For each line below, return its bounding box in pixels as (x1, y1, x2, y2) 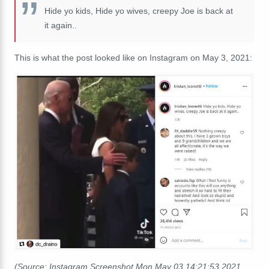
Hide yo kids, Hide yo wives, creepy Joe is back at (44, 5, 233, 16)
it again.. (44, 20, 77, 30)
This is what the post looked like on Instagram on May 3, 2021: (14, 52, 252, 62)
